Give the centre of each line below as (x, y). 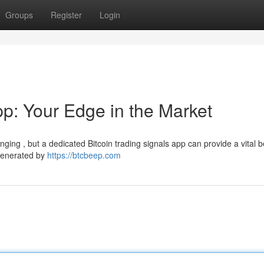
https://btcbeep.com (84, 155)
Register (66, 15)
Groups (19, 15)
